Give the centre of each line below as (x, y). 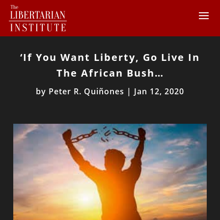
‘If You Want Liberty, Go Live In (110, 57)
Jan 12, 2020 (159, 91)
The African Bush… (110, 73)
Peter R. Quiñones (86, 91)
